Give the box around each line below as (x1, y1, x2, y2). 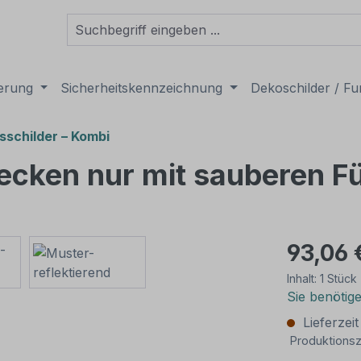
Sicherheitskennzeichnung (60, 80, 223, 96)
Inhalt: (287, 272, 320, 285)
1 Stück (320, 272, 357, 285)
